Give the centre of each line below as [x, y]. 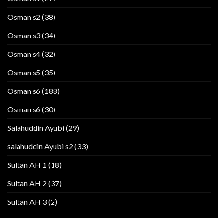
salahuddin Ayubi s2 [40, 146]
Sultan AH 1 [27, 165]
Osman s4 [24, 54]
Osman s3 [24, 36]
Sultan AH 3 [27, 202]
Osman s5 [24, 73]
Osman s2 [24, 17]
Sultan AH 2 [27, 183]
